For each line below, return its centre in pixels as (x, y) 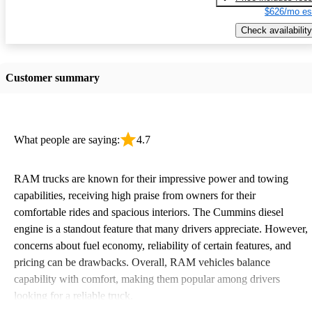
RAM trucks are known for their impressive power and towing (151, 178)
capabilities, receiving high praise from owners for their (135, 195)
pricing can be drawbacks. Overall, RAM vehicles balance (142, 262)
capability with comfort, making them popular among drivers (147, 279)
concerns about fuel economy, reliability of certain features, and (153, 245)
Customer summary (53, 77)
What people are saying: (67, 139)
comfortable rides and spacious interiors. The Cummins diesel (149, 212)
